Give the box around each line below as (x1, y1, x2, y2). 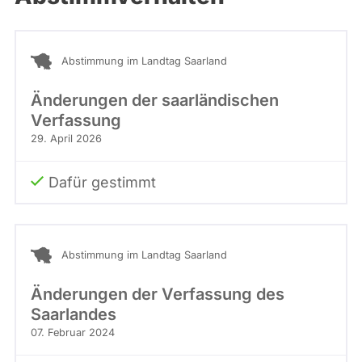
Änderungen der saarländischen (31, 90, 279, 111)
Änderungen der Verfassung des (31, 284, 284, 305)
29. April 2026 (31, 133, 102, 145)
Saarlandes (31, 305, 116, 325)
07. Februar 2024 (31, 326, 115, 339)
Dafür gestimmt (48, 174, 156, 192)
